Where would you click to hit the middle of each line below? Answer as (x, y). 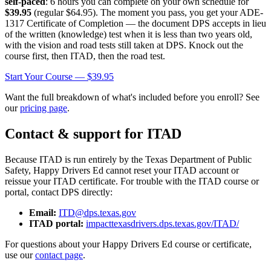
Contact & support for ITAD (93, 134)
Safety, (19, 171)
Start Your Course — (46, 77)
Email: (43, 213)
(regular (49, 13)
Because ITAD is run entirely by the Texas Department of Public (128, 160)
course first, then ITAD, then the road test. (85, 56)
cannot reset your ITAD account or (171, 171)
